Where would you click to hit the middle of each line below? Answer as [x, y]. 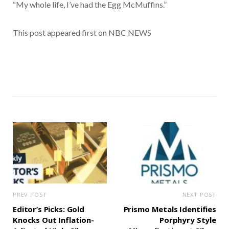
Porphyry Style [188, 220]
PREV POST [30, 195]
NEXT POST [199, 195]
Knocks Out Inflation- [53, 220]
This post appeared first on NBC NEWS [82, 33]
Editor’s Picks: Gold [49, 209]
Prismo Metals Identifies [170, 209]
